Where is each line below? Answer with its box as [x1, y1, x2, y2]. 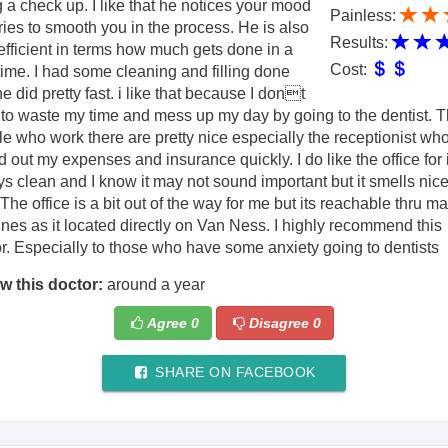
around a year [102, 276, 205, 294]
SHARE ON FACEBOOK [150, 365, 316, 381]
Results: [329, 34, 392, 52]
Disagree [248, 315, 313, 332]
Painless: [329, 7, 400, 25]
